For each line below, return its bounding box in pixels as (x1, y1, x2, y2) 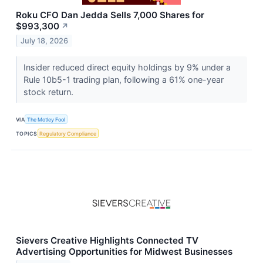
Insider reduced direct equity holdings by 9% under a (23, 62, 231, 73)
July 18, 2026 (21, 36, 69, 45)
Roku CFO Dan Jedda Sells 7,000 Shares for (16, 9, 204, 21)
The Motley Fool (27, 116, 66, 123)
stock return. (23, 87, 76, 97)
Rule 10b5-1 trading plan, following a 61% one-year (23, 75, 224, 85)
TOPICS (16, 130, 38, 137)
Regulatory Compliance (39, 130, 97, 137)
